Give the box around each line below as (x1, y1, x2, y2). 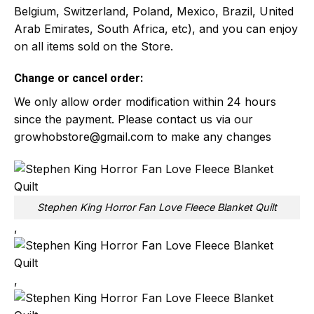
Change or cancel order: (14, 69, 143, 87)
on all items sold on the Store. (14, 39, 173, 54)
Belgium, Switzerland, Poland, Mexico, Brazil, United (14, 4, 294, 19)
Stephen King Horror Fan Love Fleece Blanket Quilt (37, 201, 277, 214)
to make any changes (153, 129, 271, 144)
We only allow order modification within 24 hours (14, 94, 276, 109)
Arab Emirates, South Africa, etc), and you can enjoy (14, 22, 298, 36)
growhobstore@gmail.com (14, 129, 153, 144)
